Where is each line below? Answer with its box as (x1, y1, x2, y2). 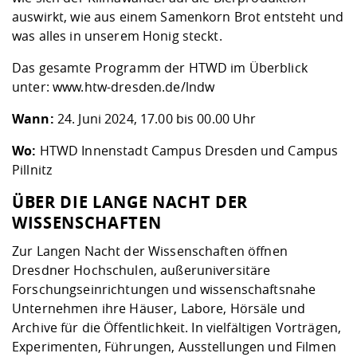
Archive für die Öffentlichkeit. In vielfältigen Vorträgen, (12, 319, 342, 337)
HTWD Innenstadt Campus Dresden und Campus (39, 142, 339, 160)
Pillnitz (12, 161, 53, 179)
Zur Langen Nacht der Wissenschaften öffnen (12, 242, 288, 261)
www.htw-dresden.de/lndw (52, 78, 215, 96)
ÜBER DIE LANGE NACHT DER (12, 191, 248, 214)
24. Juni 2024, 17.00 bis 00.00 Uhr (53, 110, 257, 128)
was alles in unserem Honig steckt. (12, 27, 222, 45)
